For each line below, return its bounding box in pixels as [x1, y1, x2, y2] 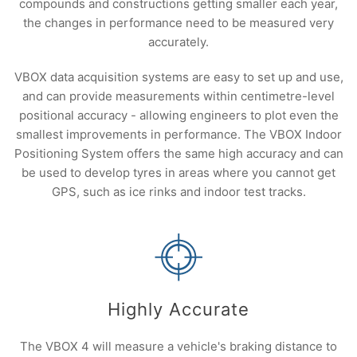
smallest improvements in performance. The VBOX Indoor [15, 127, 342, 142]
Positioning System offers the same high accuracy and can [14, 146, 343, 161]
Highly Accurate [108, 299, 249, 320]
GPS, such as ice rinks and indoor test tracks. [51, 184, 306, 199]
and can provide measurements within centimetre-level [22, 88, 335, 104]
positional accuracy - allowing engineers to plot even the [18, 108, 339, 123]
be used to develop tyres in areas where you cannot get [22, 165, 335, 180]
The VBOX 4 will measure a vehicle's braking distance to [20, 339, 337, 354]
